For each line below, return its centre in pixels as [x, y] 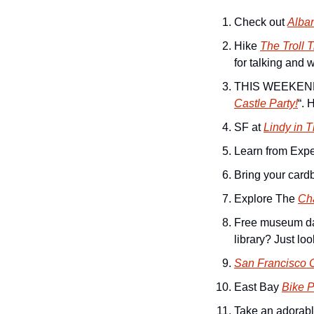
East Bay [258, 287]
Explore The [266, 199]
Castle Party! [266, 103]
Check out [261, 22]
